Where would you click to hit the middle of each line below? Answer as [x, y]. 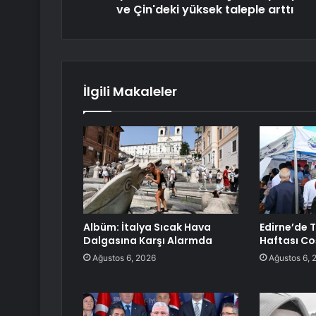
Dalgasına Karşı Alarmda [148, 241]
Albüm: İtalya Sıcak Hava [147, 227]
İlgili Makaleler [130, 92]
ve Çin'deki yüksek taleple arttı [205, 10]
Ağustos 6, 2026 [124, 258]
